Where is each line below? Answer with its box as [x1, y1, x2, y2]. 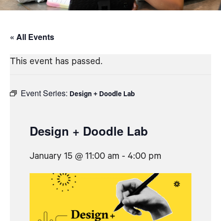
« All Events [10, 31, 54, 42]
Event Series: [21, 87, 70, 99]
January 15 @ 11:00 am [30, 151, 119, 161]
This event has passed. [10, 56, 103, 67]
